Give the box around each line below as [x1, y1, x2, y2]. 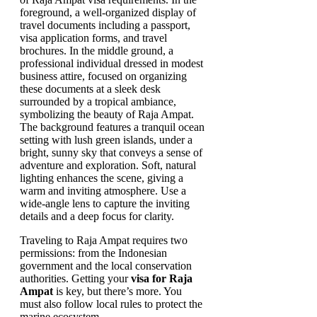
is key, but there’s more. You [53, 284, 182, 297]
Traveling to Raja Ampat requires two [20, 234, 188, 246]
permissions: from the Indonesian [20, 246, 167, 259]
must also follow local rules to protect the [20, 297, 202, 310]
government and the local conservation [20, 259, 192, 272]
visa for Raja [131, 272, 192, 284]
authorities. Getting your [20, 272, 131, 284]
